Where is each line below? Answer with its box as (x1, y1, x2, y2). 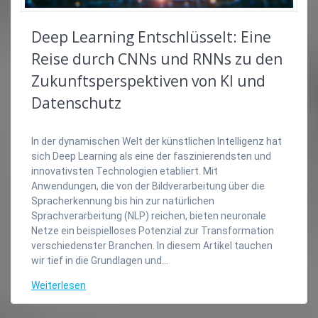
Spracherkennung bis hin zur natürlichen (31, 195, 214, 207)
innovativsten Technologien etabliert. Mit (31, 165, 218, 177)
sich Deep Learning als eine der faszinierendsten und (31, 150, 271, 163)
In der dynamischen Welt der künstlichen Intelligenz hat (31, 136, 282, 148)
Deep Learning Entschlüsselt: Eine (31, 27, 271, 48)
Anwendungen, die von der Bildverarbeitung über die (31, 180, 265, 192)
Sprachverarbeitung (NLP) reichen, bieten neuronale (31, 210, 266, 222)
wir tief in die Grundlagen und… (31, 255, 168, 267)
